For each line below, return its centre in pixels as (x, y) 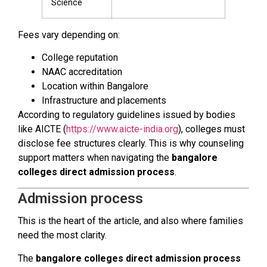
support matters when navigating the (95, 158)
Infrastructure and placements (104, 101)
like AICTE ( (42, 129)
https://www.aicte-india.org (122, 129)
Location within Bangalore (95, 86)
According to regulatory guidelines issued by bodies (127, 115)
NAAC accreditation (82, 72)
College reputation (80, 58)
